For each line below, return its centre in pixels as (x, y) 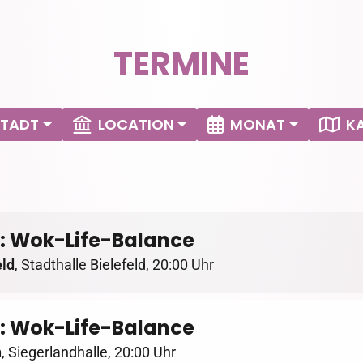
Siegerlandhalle (58, 352)
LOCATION (136, 124)
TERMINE (181, 64)
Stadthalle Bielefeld (83, 265)
